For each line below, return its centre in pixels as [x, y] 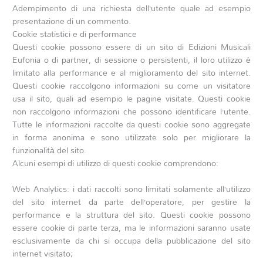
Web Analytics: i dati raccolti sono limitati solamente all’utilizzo [131, 188]
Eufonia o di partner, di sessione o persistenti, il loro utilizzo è [131, 59]
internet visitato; [43, 253]
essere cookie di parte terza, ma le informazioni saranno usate [131, 227]
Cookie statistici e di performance [75, 33]
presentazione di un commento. [72, 21]
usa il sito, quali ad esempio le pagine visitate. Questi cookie [131, 98]
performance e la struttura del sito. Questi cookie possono [131, 214]
